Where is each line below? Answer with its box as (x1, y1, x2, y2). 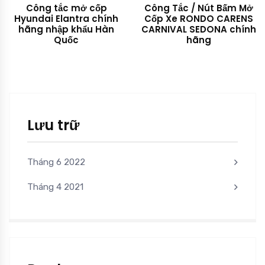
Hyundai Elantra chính (14, 12, 118, 25)
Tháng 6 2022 (27, 156, 85, 167)
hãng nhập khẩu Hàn (18, 22, 114, 35)
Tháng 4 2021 (27, 181, 83, 192)
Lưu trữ (27, 115, 79, 135)
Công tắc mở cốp (25, 1, 107, 14)
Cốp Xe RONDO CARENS (144, 12, 253, 25)
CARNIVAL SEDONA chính (141, 22, 256, 35)
